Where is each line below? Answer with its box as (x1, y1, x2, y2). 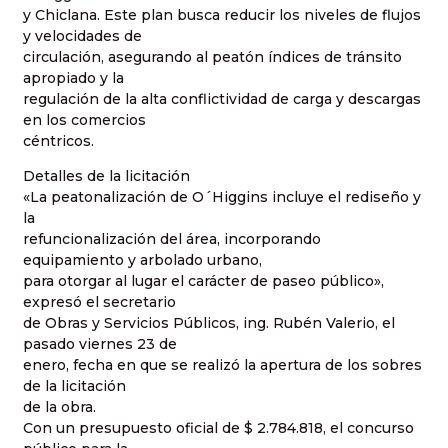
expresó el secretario (23, 293, 176, 312)
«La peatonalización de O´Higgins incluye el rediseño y (23, 188, 421, 207)
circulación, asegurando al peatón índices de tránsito (23, 47, 402, 66)
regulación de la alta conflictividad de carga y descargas (23, 89, 421, 108)
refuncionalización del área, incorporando (23, 230, 321, 249)
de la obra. (23, 398, 96, 417)
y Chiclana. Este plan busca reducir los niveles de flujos (23, 5, 421, 24)
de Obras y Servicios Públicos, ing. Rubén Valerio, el (23, 314, 395, 333)
